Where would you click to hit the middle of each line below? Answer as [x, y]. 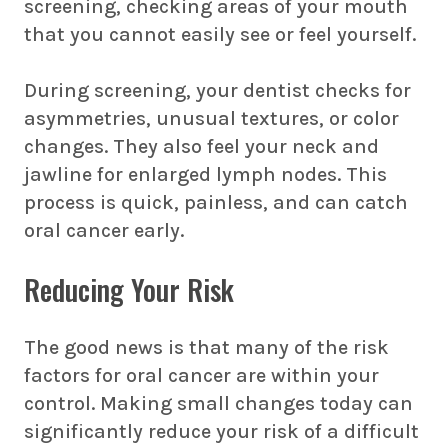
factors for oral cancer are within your [201, 375]
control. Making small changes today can [218, 403]
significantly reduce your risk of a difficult [221, 431]
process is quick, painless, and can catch [216, 202]
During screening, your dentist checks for [217, 90]
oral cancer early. [104, 230]
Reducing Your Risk [129, 289]
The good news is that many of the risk [206, 347]
